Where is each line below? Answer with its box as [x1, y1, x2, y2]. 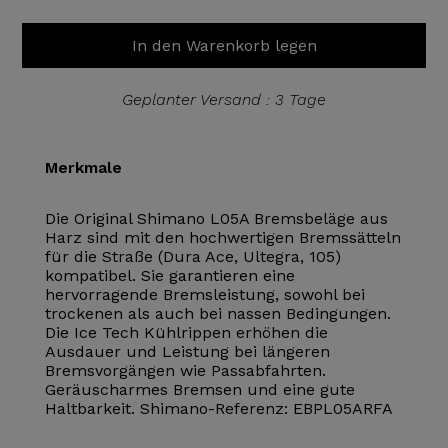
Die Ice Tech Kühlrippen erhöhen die [44, 323, 328, 342]
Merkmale [44, 158, 122, 177]
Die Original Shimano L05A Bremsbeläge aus [44, 209, 388, 228]
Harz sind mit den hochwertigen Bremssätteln [44, 228, 401, 247]
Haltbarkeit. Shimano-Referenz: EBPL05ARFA [44, 399, 393, 418]
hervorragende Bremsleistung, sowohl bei [44, 285, 365, 304]
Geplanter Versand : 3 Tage [122, 90, 326, 109]
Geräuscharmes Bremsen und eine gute [44, 380, 355, 399]
